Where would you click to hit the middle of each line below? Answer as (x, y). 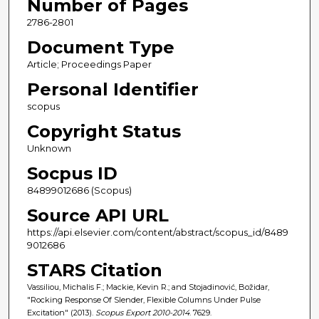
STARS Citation (94, 271)
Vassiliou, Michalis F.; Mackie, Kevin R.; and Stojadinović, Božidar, (148, 287)
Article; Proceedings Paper (89, 64)
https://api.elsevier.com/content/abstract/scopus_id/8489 (157, 232)
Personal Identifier (113, 90)
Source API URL (98, 216)
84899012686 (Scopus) (79, 190)
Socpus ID (72, 174)
